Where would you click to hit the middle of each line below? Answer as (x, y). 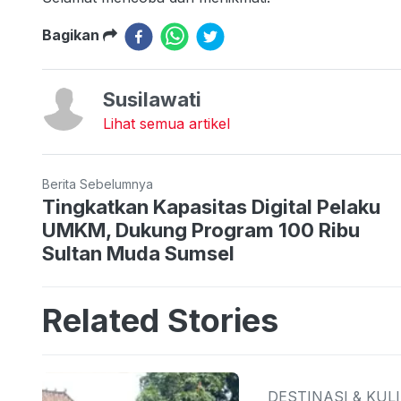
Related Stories (160, 320)
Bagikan (73, 34)
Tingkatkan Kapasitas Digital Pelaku (211, 206)
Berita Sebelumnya (98, 183)
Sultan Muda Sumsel (138, 253)
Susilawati (152, 99)
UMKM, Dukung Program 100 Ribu (201, 230)
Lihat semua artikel (166, 123)
